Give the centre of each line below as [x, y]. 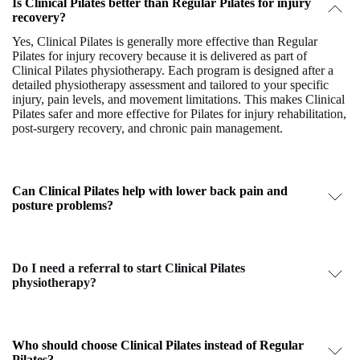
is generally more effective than [195, 41]
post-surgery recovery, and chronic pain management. [147, 128]
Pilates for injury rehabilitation [267, 113]
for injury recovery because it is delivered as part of [176, 55]
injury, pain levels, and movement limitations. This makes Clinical [178, 99]
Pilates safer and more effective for [101, 113]
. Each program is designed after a [247, 70]
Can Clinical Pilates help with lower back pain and [150, 190]
